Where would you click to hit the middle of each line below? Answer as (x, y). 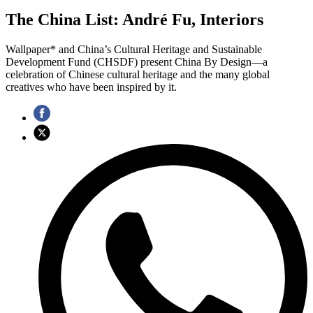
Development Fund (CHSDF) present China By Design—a (137, 61)
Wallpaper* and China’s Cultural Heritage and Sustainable (134, 49)
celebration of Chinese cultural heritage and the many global (138, 74)
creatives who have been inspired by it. (91, 87)
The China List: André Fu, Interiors (134, 19)
